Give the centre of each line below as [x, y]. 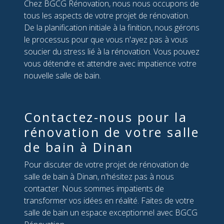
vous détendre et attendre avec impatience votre [110, 64]
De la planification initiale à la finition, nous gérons [112, 28]
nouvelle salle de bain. [62, 76]
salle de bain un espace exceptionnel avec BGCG [111, 213]
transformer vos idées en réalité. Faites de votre [109, 201]
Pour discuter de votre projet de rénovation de [106, 165]
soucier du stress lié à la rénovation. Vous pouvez [112, 52]
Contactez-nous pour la [106, 117]
